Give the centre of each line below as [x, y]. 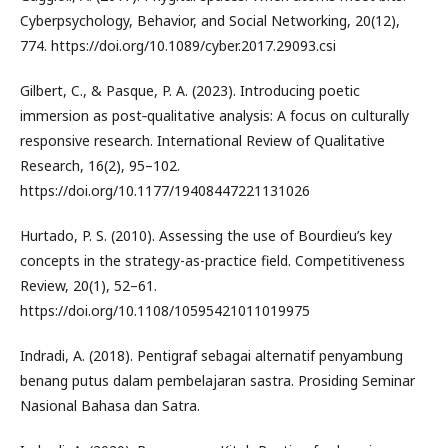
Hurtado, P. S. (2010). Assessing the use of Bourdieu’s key [206, 235]
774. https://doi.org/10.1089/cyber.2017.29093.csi [178, 45]
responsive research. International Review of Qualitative [202, 140]
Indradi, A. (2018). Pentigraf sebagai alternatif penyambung [211, 355]
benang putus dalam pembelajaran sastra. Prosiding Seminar [217, 380]
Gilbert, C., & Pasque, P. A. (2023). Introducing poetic [190, 90]
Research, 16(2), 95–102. [100, 165]
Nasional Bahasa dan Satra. [110, 405]
